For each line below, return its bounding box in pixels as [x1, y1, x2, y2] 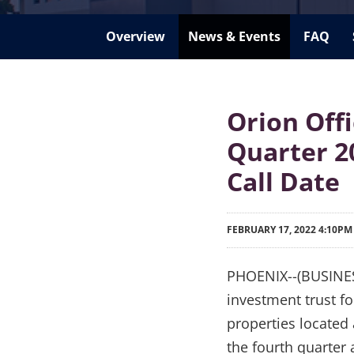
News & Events [187, 27, 281, 45]
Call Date [227, 164, 340, 198]
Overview [105, 27, 165, 45]
